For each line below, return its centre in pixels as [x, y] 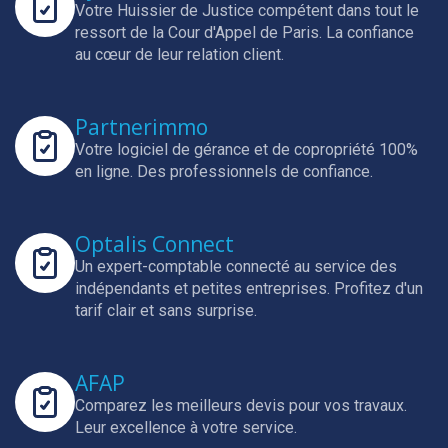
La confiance [370, 32]
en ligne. [106, 171]
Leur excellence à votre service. [186, 427]
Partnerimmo [141, 127]
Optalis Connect [154, 244]
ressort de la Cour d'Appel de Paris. [200, 32]
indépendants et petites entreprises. [204, 288]
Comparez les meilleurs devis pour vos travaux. [241, 405]
